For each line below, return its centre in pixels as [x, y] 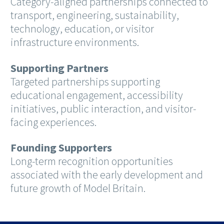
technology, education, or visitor [82, 29]
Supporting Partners [59, 68]
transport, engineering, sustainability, [95, 15]
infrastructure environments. [75, 42]
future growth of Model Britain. [78, 188]
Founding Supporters [61, 147]
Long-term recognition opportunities [92, 161]
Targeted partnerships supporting [85, 81]
